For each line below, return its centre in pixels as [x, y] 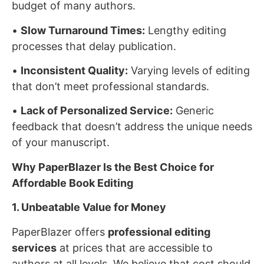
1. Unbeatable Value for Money [89, 207]
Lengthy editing [186, 30]
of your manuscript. [61, 143]
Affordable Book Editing [72, 183]
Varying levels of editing [189, 71]
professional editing [159, 232]
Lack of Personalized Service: [97, 111]
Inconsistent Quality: [74, 71]
